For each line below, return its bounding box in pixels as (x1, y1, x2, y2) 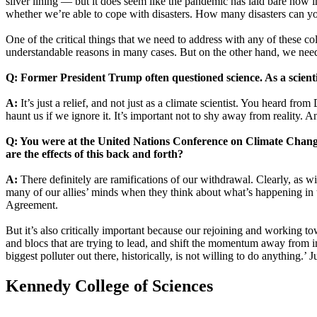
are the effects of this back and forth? (6, 148, 183, 161)
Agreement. (6, 199, 58, 212)
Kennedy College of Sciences (6, 277, 213, 296)
